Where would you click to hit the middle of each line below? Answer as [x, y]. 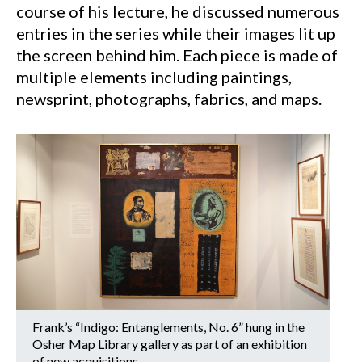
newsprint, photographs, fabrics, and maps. [169, 99]
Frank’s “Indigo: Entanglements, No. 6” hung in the [168, 327]
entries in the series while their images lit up [176, 33]
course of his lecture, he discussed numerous [178, 11]
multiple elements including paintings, [154, 77]
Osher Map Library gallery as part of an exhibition [170, 344]
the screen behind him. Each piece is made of [177, 55]
